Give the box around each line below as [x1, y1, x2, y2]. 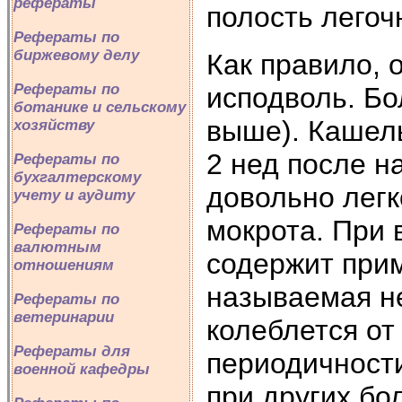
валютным [13, 239, 101, 256]
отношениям [13, 257, 114, 274]
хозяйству [13, 117, 94, 134]
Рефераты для [13, 343, 130, 360]
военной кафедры [13, 361, 150, 378]
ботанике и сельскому [13, 99, 186, 116]
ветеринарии [13, 309, 114, 326]
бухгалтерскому [13, 169, 141, 186]
